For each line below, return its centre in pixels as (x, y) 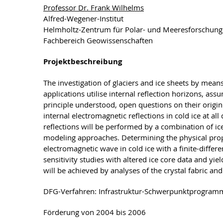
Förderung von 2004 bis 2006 (95, 212)
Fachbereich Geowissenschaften (98, 40)
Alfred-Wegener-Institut (84, 18)
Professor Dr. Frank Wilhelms (94, 7)
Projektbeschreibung (83, 61)
